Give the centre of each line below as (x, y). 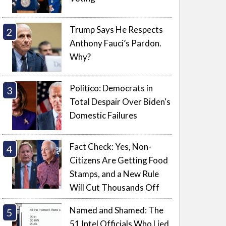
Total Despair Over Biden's (120, 101)
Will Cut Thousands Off (115, 187)
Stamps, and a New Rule (115, 174)
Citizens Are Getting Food (119, 160)
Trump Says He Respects (117, 29)
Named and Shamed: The (117, 210)
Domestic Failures (104, 115)
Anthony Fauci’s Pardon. (116, 43)
